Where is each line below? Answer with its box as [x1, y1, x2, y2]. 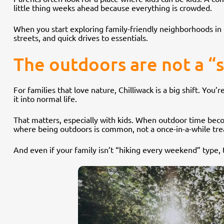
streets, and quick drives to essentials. [13, 32, 148, 42]
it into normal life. [13, 93, 77, 103]
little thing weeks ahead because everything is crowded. [13, 2, 212, 12]
